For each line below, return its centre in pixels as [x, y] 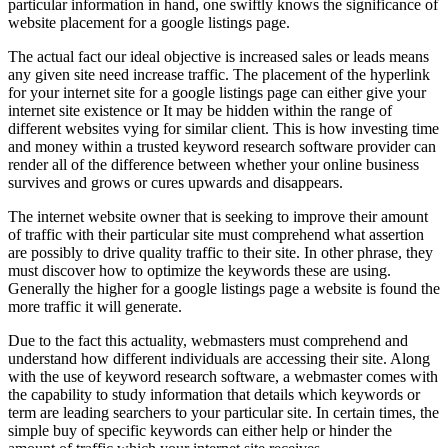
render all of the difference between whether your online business [213, 165]
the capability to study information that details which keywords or [214, 395]
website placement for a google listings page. [149, 23]
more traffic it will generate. [95, 307]
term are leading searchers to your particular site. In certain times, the [223, 413]
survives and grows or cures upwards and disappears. [175, 183]
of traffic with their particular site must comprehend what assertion [216, 235]
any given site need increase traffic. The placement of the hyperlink [219, 75]
